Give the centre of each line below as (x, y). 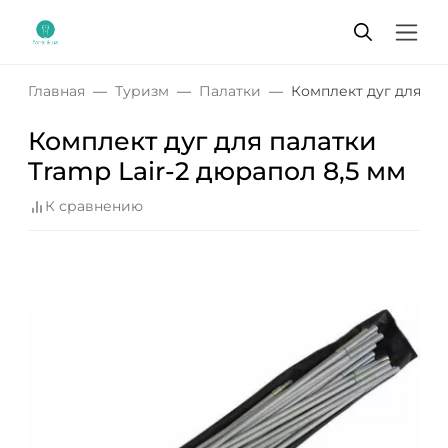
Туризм (142, 91)
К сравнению (94, 206)
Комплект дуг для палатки (202, 141)
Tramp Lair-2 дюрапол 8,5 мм (217, 171)
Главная (56, 91)
